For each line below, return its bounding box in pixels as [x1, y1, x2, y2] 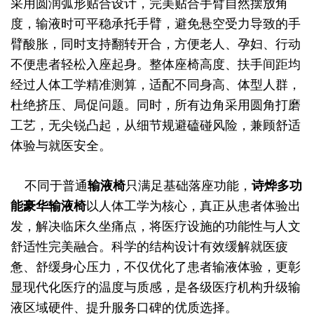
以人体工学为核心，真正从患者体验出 [86, 199, 301, 213]
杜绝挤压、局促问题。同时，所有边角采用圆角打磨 [11, 98, 301, 112]
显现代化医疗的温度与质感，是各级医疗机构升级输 [11, 280, 301, 294]
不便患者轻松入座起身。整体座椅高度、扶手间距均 [11, 57, 301, 71]
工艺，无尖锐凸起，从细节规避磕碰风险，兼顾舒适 [11, 118, 301, 132]
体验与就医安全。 [11, 139, 111, 153]
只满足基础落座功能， [125, 179, 252, 193]
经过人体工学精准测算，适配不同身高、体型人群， [11, 78, 301, 92]
